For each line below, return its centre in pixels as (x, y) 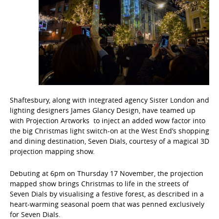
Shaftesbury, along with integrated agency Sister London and (109, 100)
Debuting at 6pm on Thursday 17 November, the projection (107, 174)
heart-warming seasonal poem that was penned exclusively (107, 204)
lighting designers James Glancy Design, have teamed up (103, 110)
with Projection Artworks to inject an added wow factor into (108, 121)
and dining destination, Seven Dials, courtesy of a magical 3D (109, 141)
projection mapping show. (52, 152)
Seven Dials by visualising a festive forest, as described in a (107, 194)
